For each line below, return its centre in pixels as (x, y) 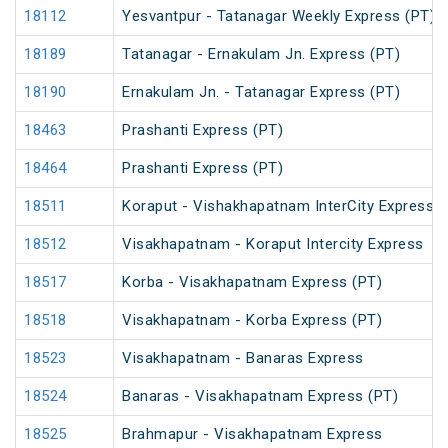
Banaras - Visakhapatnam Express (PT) (260, 396)
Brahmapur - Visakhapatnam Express (252, 434)
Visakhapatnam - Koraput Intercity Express (273, 244)
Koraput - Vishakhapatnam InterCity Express (278, 206)
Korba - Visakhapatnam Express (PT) (252, 282)
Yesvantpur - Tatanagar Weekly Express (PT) (278, 16)
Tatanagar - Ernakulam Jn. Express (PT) (261, 54)
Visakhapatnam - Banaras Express (243, 358)
